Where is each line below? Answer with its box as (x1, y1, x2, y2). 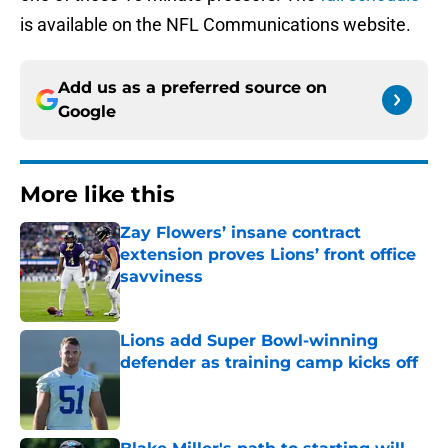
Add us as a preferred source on (58, 78, 327, 98)
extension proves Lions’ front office (120, 245, 416, 265)
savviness (120, 267, 203, 287)
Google (58, 102, 116, 122)
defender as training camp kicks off (120, 353, 418, 373)
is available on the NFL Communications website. (20, 14, 411, 36)
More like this (20, 181, 175, 209)
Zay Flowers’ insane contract (120, 223, 361, 243)
